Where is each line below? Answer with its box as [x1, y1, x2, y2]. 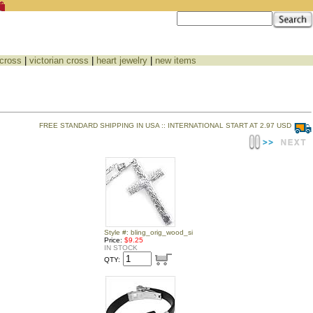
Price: [104, 236, 124, 244]
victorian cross [29, 55, 89, 66]
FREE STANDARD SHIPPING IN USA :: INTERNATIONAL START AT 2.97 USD [39, 122, 291, 129]
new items [155, 55, 196, 66]
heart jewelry [96, 55, 147, 66]
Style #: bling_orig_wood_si [104, 228, 193, 236]
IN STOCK [104, 244, 138, 252]
